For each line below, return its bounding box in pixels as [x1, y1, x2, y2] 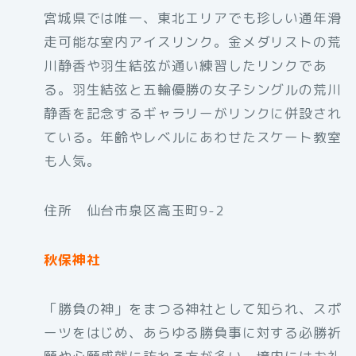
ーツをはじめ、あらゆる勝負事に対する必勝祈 [44, 323, 342, 342]
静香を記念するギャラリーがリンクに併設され [44, 103, 342, 122]
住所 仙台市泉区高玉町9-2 [44, 200, 224, 219]
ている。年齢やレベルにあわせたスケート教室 [44, 127, 342, 146]
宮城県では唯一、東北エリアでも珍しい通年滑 [44, 8, 342, 27]
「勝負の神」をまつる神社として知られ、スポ [44, 299, 342, 318]
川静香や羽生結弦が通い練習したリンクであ [44, 56, 327, 75]
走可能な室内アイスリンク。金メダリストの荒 [44, 32, 342, 51]
